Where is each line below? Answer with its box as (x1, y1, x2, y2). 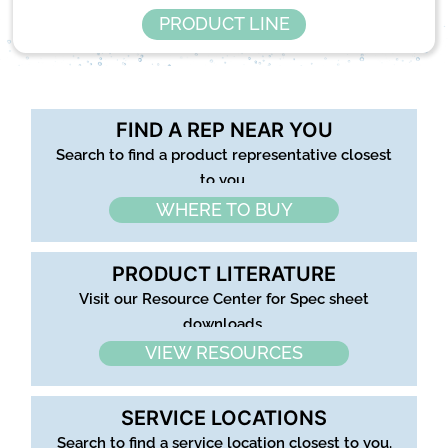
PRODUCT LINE (158, 13, 290, 35)
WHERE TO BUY (155, 198, 293, 220)
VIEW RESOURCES (145, 342, 303, 364)
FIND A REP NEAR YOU (115, 118, 333, 143)
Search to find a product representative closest (56, 146, 392, 165)
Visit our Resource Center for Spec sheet (79, 289, 369, 308)
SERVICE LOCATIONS (121, 405, 327, 430)
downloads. (183, 314, 265, 333)
